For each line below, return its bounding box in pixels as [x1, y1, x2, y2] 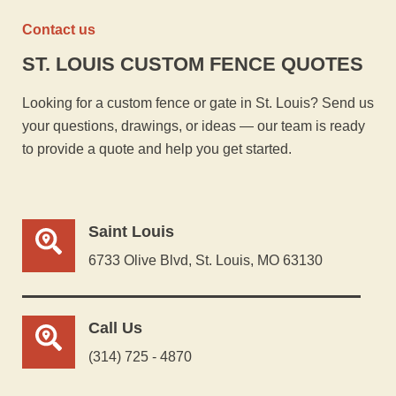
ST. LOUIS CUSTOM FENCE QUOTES [22, 53, 363, 76]
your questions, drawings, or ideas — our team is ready [22, 118, 365, 134]
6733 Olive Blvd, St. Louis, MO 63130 [88, 252, 323, 268]
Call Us [88, 318, 142, 337]
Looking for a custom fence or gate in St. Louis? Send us [22, 95, 374, 111]
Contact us [22, 22, 95, 38]
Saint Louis [88, 222, 174, 240]
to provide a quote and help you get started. [22, 141, 292, 157]
